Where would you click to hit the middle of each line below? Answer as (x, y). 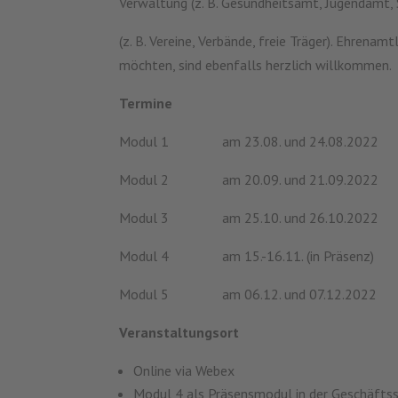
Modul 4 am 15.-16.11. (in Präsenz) (247, 255)
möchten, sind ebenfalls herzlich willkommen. (256, 64)
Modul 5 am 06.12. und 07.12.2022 (248, 294)
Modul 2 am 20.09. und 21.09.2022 (249, 179)
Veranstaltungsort (179, 332)
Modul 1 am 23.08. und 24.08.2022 (249, 141)
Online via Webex (184, 370)
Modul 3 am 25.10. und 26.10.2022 (249, 217)
